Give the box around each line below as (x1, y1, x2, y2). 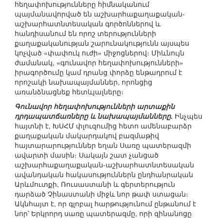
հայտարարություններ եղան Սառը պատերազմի (15, 140, 191, 150)
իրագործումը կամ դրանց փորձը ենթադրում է (15, 67, 182, 77)
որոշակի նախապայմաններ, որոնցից (15, 77, 152, 87)
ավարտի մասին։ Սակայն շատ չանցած (15, 150, 159, 160)
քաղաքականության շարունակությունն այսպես (15, 38, 189, 48)
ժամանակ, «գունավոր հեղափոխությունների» (15, 57, 183, 68)
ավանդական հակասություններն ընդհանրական (15, 169, 193, 180)
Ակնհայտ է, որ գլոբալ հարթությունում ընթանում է (15, 199, 196, 209)
